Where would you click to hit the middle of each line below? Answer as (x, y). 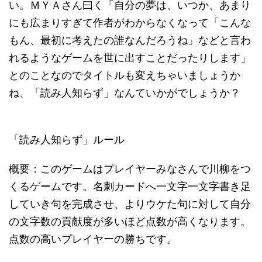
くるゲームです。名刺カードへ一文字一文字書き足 (130, 186)
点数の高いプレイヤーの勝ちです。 (93, 239)
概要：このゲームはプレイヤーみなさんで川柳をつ (130, 169)
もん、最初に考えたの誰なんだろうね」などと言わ (130, 40)
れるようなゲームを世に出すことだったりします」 (130, 58)
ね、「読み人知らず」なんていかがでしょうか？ (125, 93)
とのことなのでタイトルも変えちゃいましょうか (125, 75)
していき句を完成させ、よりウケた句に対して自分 (130, 204)
